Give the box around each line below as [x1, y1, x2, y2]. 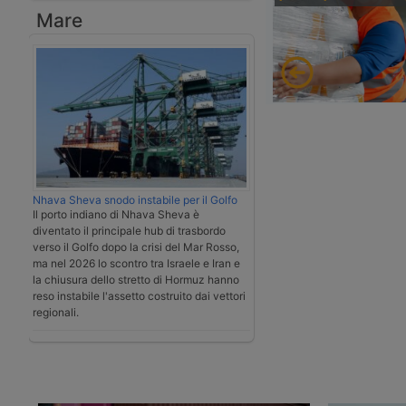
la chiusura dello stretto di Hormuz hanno [33, 273, 239, 287]
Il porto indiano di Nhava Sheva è [33, 208, 199, 222]
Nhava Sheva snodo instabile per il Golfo [33, 193, 237, 208]
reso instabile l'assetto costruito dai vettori [33, 289, 246, 304]
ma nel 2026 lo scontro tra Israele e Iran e [33, 256, 240, 271]
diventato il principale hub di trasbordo [33, 224, 226, 238]
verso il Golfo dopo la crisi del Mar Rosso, [33, 240, 239, 255]
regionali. [33, 305, 79, 320]
